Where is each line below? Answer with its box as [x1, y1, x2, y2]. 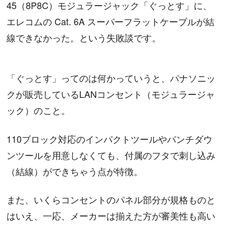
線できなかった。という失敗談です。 [7, 31, 161, 44]
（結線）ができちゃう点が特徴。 [7, 164, 143, 178]
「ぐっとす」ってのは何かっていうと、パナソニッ [7, 71, 216, 85]
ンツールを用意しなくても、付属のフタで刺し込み [7, 148, 216, 161]
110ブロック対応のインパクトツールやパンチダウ [7, 132, 213, 145]
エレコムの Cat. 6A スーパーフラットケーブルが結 [7, 15, 215, 28]
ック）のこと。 [7, 103, 71, 117]
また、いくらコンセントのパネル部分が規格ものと [7, 192, 216, 206]
